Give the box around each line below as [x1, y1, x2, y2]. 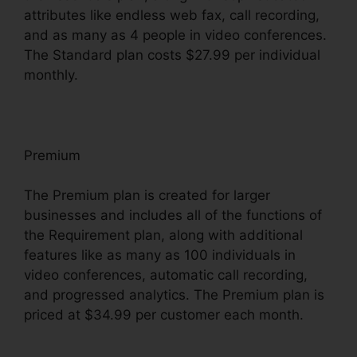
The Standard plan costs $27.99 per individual [24, 46, 320, 63]
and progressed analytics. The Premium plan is [24, 287, 324, 304]
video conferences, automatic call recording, [24, 267, 308, 284]
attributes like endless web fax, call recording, [24, 6, 320, 23]
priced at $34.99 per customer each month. [24, 307, 304, 324]
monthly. [24, 66, 78, 83]
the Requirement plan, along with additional [24, 227, 303, 244]
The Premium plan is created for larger [24, 187, 270, 204]
